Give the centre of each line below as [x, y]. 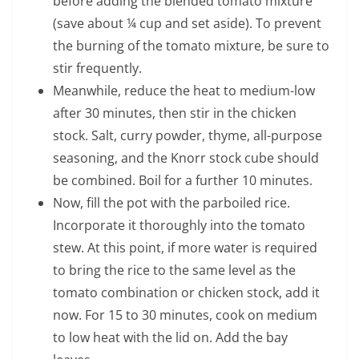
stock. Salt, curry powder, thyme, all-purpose [188, 136]
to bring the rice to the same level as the [174, 270]
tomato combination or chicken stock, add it [186, 293]
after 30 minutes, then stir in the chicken [175, 113]
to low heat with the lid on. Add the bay [170, 338]
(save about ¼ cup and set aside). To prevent [187, 24]
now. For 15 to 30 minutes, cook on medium [185, 315]
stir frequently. [97, 69]
